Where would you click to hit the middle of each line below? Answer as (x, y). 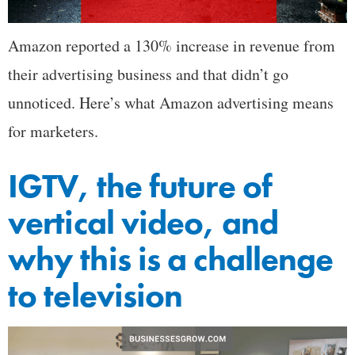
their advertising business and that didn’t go (148, 74)
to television (95, 295)
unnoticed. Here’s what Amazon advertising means (171, 102)
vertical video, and (143, 222)
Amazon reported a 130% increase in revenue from (172, 45)
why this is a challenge (171, 259)
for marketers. (53, 131)
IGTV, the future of (140, 186)
